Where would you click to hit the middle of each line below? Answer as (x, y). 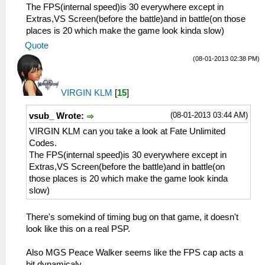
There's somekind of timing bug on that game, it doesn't (132, 217)
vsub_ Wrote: (58, 116)
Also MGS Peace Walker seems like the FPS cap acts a (135, 253)
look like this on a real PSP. (78, 229)
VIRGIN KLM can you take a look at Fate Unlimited (127, 132)
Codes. (43, 143)
